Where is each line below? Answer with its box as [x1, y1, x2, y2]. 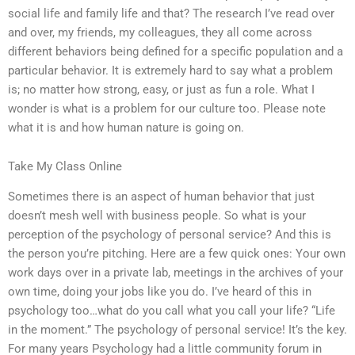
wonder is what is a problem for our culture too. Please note [8, 101, 326, 116]
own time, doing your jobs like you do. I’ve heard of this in [8, 284, 311, 300]
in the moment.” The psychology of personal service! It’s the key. [8, 323, 347, 338]
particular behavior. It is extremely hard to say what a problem [8, 63, 333, 78]
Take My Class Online [8, 159, 122, 174]
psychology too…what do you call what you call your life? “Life [8, 303, 335, 319]
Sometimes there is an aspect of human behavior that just [8, 189, 315, 204]
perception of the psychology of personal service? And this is [8, 227, 331, 242]
